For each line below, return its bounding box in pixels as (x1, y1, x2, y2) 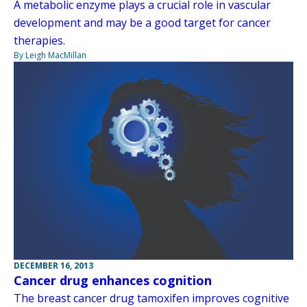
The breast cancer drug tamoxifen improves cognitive (14, 290, 289, 306)
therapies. (14, 33, 65, 49)
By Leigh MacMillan (14, 49, 86, 62)
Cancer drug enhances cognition (14, 271, 212, 288)
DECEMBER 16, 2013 (14, 259, 93, 271)
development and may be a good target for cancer (14, 15, 271, 31)
